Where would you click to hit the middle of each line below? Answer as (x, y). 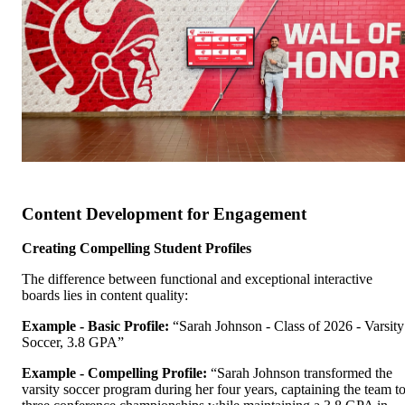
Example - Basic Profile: (95, 326)
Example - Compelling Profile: (114, 373)
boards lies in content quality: (105, 296)
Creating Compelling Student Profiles (137, 249)
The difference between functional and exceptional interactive (197, 279)
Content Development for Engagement (164, 213)
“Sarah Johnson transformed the (300, 373)
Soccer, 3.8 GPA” (73, 343)
